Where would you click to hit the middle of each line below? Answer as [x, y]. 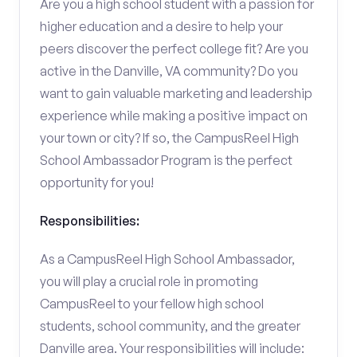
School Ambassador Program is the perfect [166, 160]
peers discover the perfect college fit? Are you [174, 49]
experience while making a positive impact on [174, 116]
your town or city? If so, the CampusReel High [169, 138]
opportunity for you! [97, 182]
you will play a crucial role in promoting [149, 281]
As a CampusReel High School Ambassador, [167, 259]
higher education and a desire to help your [161, 26]
